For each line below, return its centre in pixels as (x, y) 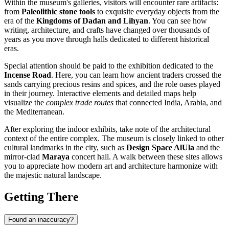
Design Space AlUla (160, 147)
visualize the (25, 102)
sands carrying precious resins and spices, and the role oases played (112, 84)
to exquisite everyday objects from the (157, 11)
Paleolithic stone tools (58, 11)
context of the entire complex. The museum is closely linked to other (114, 138)
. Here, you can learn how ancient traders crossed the (136, 75)
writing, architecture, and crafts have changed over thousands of (107, 30)
